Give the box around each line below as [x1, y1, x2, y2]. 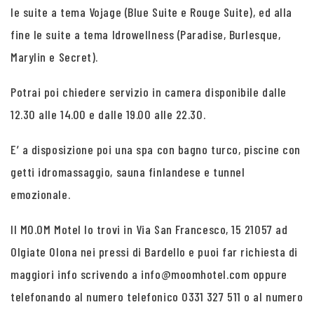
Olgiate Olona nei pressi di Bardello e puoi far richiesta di [11, 244, 298, 259]
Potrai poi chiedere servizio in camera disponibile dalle [11, 84, 287, 100]
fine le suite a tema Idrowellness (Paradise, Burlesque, [11, 27, 281, 42]
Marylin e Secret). [11, 49, 98, 64]
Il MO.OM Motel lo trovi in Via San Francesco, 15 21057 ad [11, 221, 288, 237]
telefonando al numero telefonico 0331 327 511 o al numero [11, 289, 303, 304]
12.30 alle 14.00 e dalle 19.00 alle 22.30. [11, 107, 206, 122]
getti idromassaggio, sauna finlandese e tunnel [11, 164, 245, 179]
